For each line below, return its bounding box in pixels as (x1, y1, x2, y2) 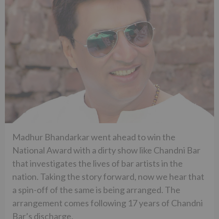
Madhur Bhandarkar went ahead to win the (12, 131, 175, 142)
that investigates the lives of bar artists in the (12, 157, 183, 169)
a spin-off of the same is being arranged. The (12, 184, 180, 195)
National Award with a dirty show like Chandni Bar (12, 144, 200, 155)
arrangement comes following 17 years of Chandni (12, 197, 203, 208)
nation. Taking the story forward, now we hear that (12, 171, 204, 182)
